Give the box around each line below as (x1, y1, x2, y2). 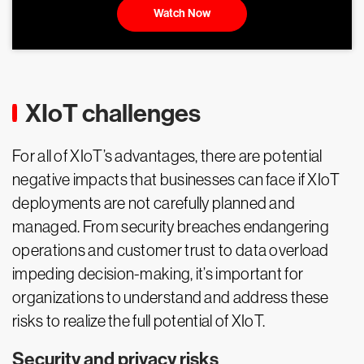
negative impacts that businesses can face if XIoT (12, 171, 340, 189)
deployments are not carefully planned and (12, 194, 296, 213)
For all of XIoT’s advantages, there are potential (12, 147, 323, 166)
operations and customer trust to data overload (12, 241, 329, 260)
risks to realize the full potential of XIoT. (12, 312, 266, 331)
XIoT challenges (25, 98, 201, 129)
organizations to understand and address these (12, 288, 329, 307)
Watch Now (154, 6, 210, 21)
